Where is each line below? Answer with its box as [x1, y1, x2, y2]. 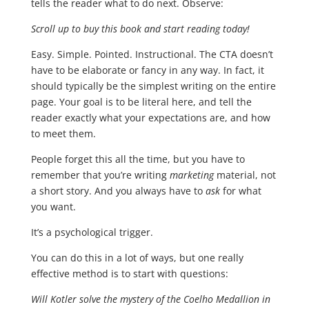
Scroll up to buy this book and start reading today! [30, 22, 250, 36]
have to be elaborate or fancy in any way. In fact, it [30, 63, 264, 77]
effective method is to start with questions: [30, 267, 228, 281]
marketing [169, 168, 217, 182]
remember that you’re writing [30, 168, 170, 182]
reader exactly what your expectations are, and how [30, 111, 270, 125]
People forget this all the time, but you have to [30, 152, 245, 166]
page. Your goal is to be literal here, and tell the [30, 95, 252, 109]
